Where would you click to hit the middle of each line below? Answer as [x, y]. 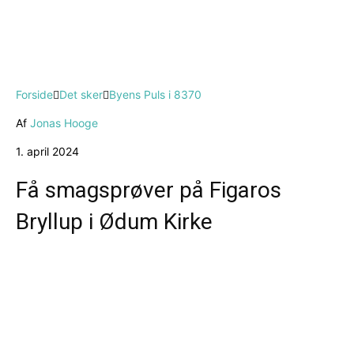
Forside [34, 95]
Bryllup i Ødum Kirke [114, 222]
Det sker [81, 95]
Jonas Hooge [64, 123]
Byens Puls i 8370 [155, 95]
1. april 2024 [47, 152]
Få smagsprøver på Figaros [149, 190]
